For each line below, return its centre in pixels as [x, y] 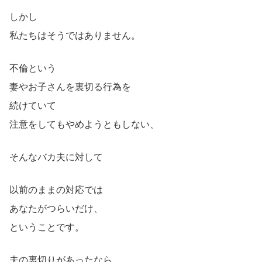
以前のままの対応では [56, 190]
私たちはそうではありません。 [75, 36]
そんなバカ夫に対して [56, 157]
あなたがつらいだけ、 [56, 209]
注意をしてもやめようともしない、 [84, 125]
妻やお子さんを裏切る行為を [70, 87]
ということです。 [47, 227]
